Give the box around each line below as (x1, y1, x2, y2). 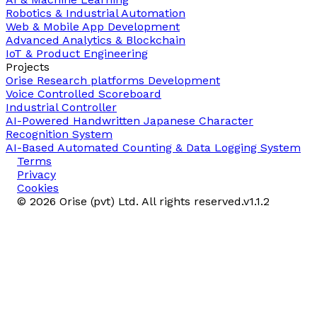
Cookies (17, 180, 59, 195)
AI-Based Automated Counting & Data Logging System (6, 140, 301, 154)
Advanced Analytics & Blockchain (6, 33, 185, 47)
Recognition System (6, 127, 113, 141)
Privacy (17, 167, 56, 181)
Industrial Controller (6, 100, 117, 114)
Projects (6, 59, 50, 74)
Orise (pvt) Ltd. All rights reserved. (56, 194, 243, 208)
